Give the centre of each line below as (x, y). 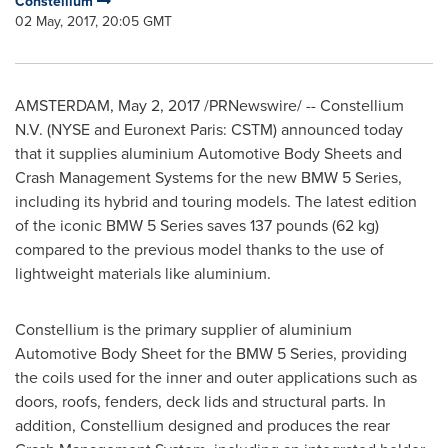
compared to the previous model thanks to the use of (199, 249)
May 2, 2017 (159, 105)
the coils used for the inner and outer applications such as (216, 377)
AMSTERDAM (62, 105)
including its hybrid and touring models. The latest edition (216, 201)
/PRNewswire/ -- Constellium (302, 105)
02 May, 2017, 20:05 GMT (93, 21)
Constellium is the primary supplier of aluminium (183, 329)
